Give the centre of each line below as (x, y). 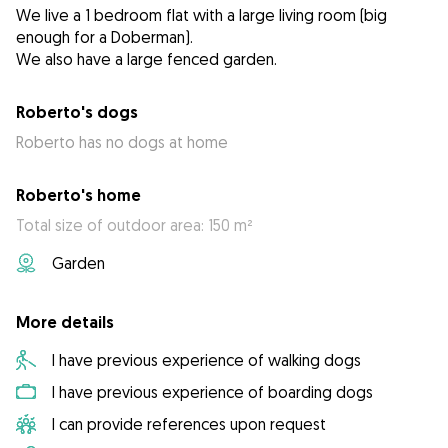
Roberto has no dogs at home (122, 142)
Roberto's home (78, 196)
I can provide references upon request (189, 424)
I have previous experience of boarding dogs (212, 392)
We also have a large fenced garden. (146, 59)
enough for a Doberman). (104, 37)
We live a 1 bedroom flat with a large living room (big (201, 15)
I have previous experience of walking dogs (206, 360)
